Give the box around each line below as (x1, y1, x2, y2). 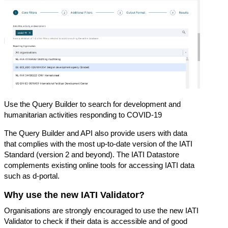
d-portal (33, 172, 58, 181)
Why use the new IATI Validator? (4, 190, 145, 201)
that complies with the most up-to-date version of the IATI (4, 139, 192, 149)
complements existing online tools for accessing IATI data (4, 161, 194, 170)
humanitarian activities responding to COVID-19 (4, 110, 162, 120)
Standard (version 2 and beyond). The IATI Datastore (4, 150, 179, 159)
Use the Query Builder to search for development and (4, 100, 181, 109)
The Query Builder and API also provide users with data (4, 129, 187, 138)
